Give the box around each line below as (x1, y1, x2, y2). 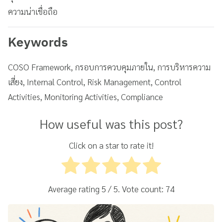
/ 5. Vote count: (106, 183, 166, 195)
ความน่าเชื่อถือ (8, 6, 57, 17)
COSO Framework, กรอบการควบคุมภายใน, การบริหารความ (8, 61, 211, 73)
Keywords (8, 33, 68, 54)
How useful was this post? (39, 115, 183, 132)
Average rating (48, 183, 102, 195)
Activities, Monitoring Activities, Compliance (8, 91, 163, 103)
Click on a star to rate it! (68, 140, 154, 151)
